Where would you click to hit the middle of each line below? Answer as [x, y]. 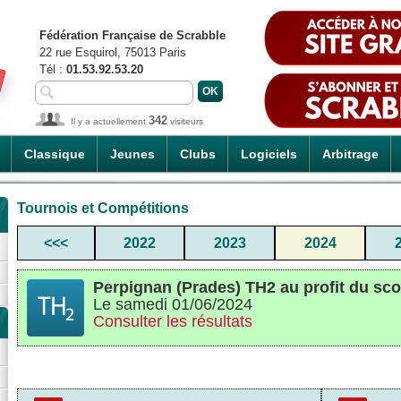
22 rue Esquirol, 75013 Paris [113, 52]
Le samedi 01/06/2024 [173, 304]
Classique [55, 154]
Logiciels [269, 154]
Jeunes [132, 154]
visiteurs [185, 121]
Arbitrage [350, 154]
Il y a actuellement [110, 121]
